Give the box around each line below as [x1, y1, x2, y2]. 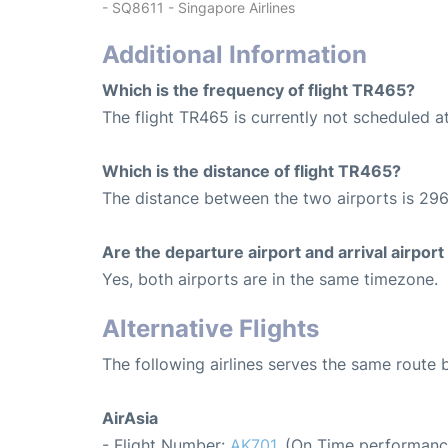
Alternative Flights [102, 313, 319, 343]
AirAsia [102, 407, 158, 428]
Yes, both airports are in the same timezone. [102, 268, 438, 289]
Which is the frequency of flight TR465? [102, 79, 415, 100]
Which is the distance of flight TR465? [102, 160, 401, 181]
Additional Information [102, 39, 367, 69]
